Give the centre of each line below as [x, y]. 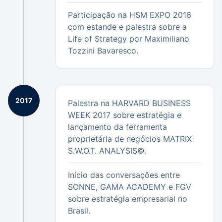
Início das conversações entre [124, 175]
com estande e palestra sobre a [127, 27]
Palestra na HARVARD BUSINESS [129, 103]
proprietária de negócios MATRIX [130, 139]
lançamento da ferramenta [117, 127]
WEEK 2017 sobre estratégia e [125, 115]
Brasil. [79, 211]
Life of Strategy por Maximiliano [129, 39]
